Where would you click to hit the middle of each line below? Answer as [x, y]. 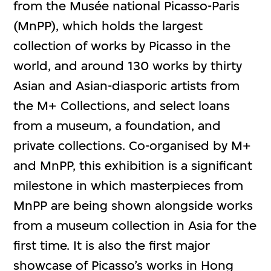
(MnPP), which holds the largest [108, 25]
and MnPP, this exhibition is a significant [133, 165]
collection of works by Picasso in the [122, 45]
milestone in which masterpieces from [129, 185]
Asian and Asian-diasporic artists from [127, 85]
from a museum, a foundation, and [117, 125]
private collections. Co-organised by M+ [132, 145]
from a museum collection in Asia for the [135, 225]
